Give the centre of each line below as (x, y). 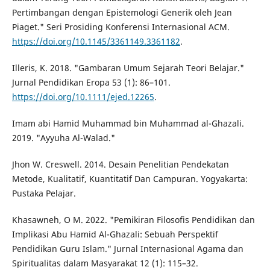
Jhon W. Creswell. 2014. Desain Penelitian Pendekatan (120, 165)
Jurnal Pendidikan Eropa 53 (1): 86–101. (91, 83)
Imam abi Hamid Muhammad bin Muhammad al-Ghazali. (128, 124)
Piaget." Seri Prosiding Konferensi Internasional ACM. (121, 27)
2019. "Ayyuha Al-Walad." (63, 138)
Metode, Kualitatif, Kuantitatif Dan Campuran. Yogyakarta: (130, 179)
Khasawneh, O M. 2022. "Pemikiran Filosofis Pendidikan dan (133, 220)
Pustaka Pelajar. (44, 193)
